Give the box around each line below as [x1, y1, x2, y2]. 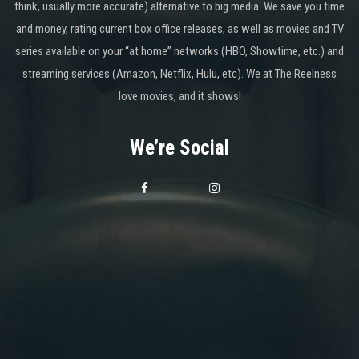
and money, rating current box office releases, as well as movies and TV [15, 21, 344, 36]
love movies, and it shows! [118, 88, 241, 103]
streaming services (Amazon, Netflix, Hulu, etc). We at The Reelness [22, 66, 337, 81]
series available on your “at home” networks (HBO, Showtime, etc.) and [15, 43, 344, 58]
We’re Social [130, 135, 229, 159]
